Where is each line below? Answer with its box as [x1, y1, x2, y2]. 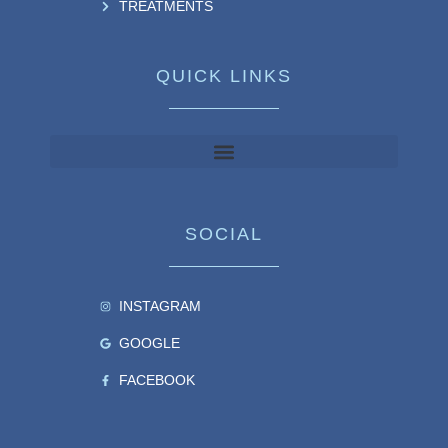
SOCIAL [185, 224, 263, 245]
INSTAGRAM [118, 298, 201, 315]
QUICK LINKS [156, 66, 292, 87]
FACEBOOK [118, 372, 195, 389]
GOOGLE [118, 335, 180, 352]
